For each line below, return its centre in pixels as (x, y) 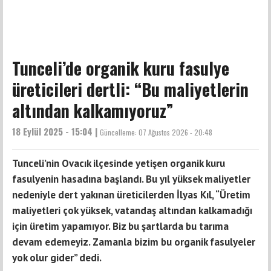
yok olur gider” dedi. (57, 258)
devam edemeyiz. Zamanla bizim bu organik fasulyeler (134, 242)
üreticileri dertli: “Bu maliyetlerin (130, 90)
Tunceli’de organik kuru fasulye (121, 68)
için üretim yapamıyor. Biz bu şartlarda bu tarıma (120, 227)
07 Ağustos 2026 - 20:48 (175, 132)
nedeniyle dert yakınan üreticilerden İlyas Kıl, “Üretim (131, 195)
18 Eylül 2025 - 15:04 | (56, 132)
